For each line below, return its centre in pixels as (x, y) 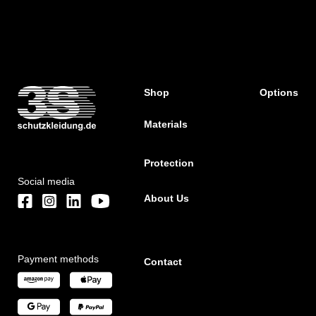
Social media (46, 182)
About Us (167, 199)
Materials (166, 124)
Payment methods (58, 259)
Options (279, 93)
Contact (163, 262)
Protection (169, 163)
